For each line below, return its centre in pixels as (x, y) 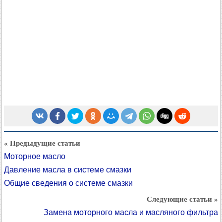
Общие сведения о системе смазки (68, 183)
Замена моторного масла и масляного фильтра (131, 212)
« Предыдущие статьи (42, 143)
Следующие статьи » (182, 199)
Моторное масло (35, 156)
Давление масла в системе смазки (68, 170)
